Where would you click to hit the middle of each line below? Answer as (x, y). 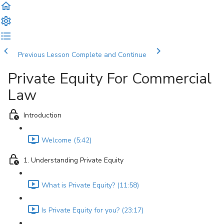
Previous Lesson (44, 55)
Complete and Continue (109, 55)
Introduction (42, 115)
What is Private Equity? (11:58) (90, 185)
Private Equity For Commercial (109, 79)
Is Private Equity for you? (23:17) (92, 210)
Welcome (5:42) (66, 140)
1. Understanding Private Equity (73, 160)
